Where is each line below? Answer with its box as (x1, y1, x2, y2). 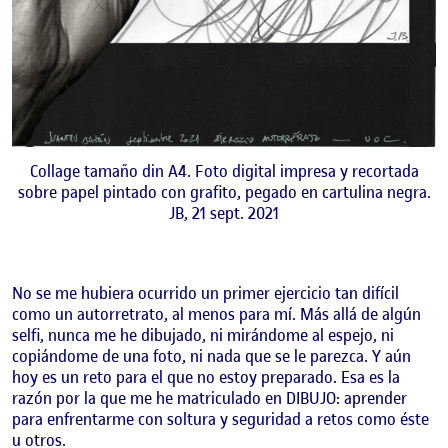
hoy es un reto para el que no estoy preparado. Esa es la (12, 366, 400, 389)
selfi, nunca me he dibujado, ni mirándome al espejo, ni (12, 324, 394, 347)
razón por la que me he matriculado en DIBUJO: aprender (12, 387, 407, 410)
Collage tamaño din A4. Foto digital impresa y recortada (29, 160, 419, 183)
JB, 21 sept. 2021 (169, 202, 279, 225)
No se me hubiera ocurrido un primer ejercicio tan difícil (12, 282, 399, 305)
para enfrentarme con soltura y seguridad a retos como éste (12, 408, 429, 431)
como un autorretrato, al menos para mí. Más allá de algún (12, 303, 421, 326)
